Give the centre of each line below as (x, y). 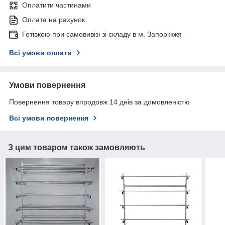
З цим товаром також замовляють (77, 148)
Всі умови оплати (40, 53)
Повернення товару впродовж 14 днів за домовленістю (99, 102)
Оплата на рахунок (53, 20)
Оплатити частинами (57, 5)
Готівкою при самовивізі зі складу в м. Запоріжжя (102, 34)
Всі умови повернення (49, 118)
